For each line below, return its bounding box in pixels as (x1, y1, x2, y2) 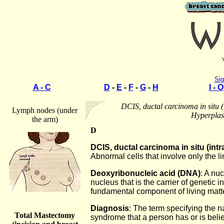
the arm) (31, 115, 58, 123)
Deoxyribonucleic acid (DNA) (90, 169, 200, 177)
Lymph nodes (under (12, 106, 77, 114)
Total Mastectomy (14, 211, 75, 219)
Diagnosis (90, 204, 129, 212)
